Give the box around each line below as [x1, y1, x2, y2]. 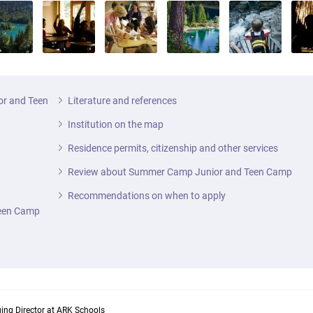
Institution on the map [67, 119, 163, 130]
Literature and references [67, 95, 177, 106]
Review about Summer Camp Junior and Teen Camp [67, 166, 292, 177]
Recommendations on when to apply [67, 190, 226, 201]
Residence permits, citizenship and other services [67, 143, 278, 154]
